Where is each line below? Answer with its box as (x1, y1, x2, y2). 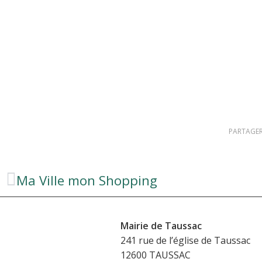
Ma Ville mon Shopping (16, 171, 157, 189)
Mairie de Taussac (120, 219, 202, 232)
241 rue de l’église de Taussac (120, 233, 250, 247)
